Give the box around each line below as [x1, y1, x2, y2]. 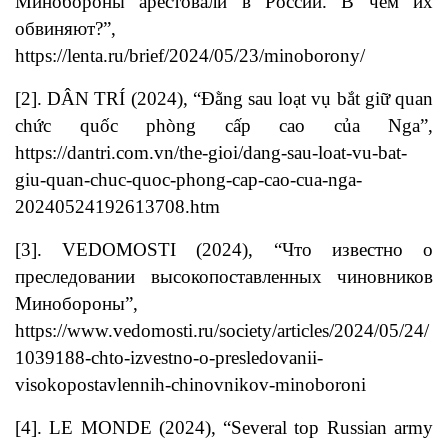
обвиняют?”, [15, 18, 116, 40]
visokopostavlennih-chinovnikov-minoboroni [15, 374, 366, 396]
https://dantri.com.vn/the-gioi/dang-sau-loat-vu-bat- [15, 142, 407, 164]
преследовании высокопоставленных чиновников [15, 266, 433, 288]
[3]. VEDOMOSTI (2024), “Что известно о [15, 239, 433, 261]
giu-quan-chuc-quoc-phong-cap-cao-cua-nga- [15, 169, 362, 191]
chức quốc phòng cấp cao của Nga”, [15, 115, 433, 137]
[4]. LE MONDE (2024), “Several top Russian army [15, 417, 433, 439]
